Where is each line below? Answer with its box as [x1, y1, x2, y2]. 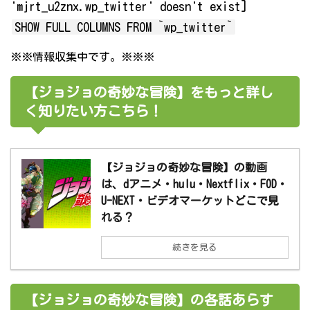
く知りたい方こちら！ [24, 104, 163, 118]
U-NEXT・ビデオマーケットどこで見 [101, 195, 279, 207]
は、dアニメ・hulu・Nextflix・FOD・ [101, 179, 288, 190]
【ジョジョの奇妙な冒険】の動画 [101, 162, 267, 174]
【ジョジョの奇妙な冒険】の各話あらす [24, 293, 273, 307]
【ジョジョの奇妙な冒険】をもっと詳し [24, 85, 273, 100]
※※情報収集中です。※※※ [10, 51, 154, 63]
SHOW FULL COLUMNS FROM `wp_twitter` [15, 21, 232, 34]
